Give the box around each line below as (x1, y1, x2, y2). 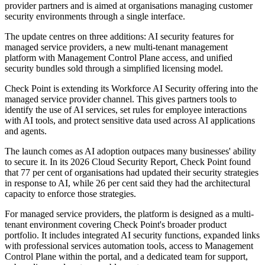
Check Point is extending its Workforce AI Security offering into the (5, 83, 258, 94)
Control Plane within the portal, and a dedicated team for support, (5, 251, 248, 262)
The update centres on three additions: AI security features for (5, 31, 234, 42)
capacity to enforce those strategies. (5, 189, 136, 199)
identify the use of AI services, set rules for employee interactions (5, 105, 247, 115)
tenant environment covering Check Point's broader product (5, 219, 227, 230)
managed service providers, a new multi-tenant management (5, 42, 228, 53)
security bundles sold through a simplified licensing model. (5, 63, 223, 74)
